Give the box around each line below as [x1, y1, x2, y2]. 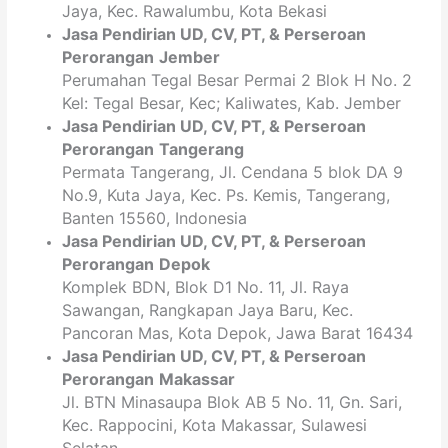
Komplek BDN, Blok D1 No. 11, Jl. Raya [62, 277, 350, 298]
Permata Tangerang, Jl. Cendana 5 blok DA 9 [62, 162, 404, 183]
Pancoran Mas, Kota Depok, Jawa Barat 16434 [62, 323, 414, 344]
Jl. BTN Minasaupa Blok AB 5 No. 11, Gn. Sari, [62, 392, 403, 413]
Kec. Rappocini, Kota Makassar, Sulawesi [62, 415, 368, 436]
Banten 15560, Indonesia [62, 208, 248, 229]
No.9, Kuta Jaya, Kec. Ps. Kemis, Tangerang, [62, 185, 391, 206]
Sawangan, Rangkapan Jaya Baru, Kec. [62, 300, 354, 321]
